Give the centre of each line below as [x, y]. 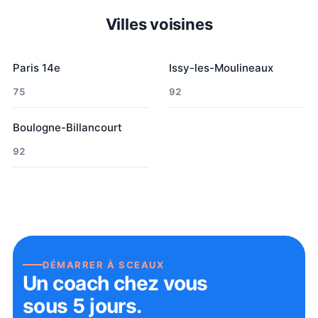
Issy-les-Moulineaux [221, 67]
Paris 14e [37, 67]
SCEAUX [142, 264]
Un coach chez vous [115, 283]
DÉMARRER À [81, 264]
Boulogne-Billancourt [67, 127]
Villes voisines [159, 24]
